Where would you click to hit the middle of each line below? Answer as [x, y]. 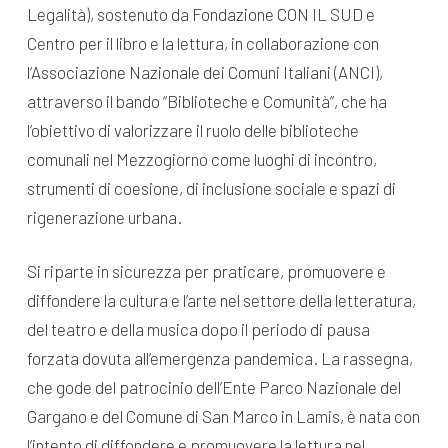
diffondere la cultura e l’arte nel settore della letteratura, [221, 300]
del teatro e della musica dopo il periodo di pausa [198, 329]
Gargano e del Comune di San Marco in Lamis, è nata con [223, 416]
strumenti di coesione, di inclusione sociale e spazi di [211, 187]
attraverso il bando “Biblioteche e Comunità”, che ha [206, 100]
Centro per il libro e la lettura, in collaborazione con [202, 42]
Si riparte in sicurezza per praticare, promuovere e [206, 271]
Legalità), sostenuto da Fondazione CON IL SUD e [200, 13]
